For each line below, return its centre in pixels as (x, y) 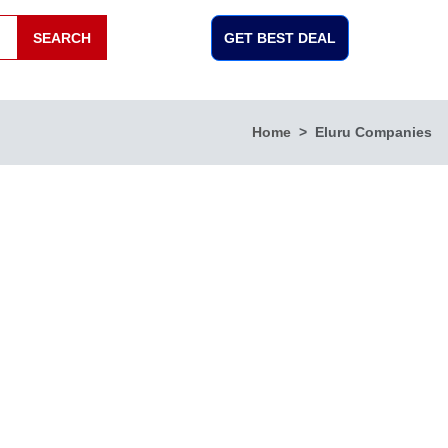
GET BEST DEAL (280, 38)
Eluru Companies (373, 132)
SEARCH (62, 38)
